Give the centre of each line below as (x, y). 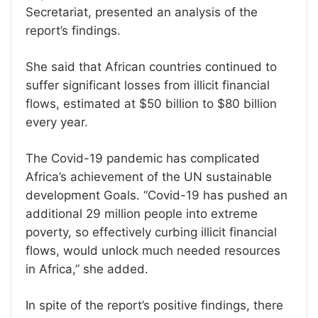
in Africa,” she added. (91, 269)
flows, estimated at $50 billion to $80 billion (151, 104)
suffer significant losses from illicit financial (148, 86)
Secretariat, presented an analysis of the (142, 12)
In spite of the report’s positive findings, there (154, 306)
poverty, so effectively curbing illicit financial (151, 232)
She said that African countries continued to (151, 67)
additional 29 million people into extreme (142, 214)
